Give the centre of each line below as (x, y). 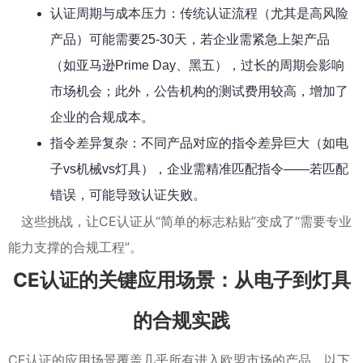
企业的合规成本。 (102, 117)
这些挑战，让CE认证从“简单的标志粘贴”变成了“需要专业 (186, 221)
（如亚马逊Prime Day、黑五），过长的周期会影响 (197, 65)
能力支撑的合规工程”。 (75, 247)
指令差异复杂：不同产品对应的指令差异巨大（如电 (199, 143)
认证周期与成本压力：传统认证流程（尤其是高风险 (199, 13)
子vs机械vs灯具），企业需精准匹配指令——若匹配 (199, 169)
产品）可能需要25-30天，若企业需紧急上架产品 (190, 39)
